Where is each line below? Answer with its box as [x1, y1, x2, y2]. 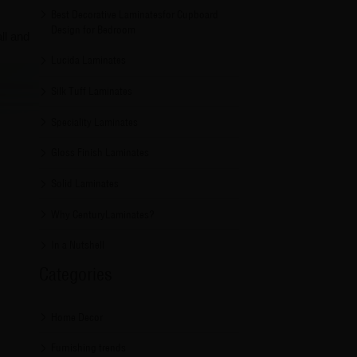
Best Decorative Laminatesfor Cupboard [51, 7, 219, 21]
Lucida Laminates [51, 53, 127, 67]
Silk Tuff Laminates [51, 84, 133, 98]
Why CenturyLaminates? [51, 207, 155, 221]
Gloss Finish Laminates [51, 146, 150, 159]
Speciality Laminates [51, 115, 139, 128]
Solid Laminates [51, 177, 120, 190]
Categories [39, 262, 113, 285]
